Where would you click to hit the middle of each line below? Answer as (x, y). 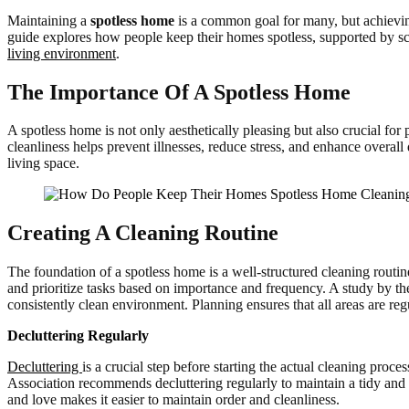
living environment (62, 53)
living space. (43, 163)
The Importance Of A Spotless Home (179, 92)
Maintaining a (49, 20)
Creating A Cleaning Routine (143, 233)
